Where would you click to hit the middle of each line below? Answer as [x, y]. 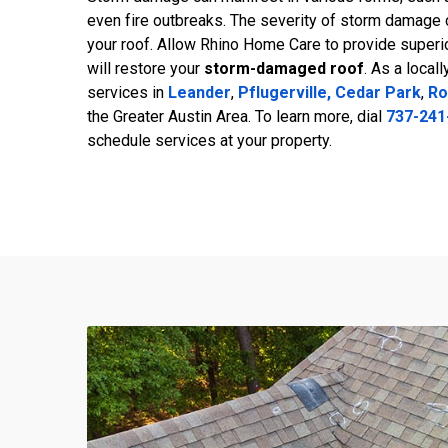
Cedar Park [378, 92]
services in [127, 92]
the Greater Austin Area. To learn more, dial [236, 116]
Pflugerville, [284, 92]
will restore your [145, 68]
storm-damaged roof [284, 68]
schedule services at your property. [209, 140]
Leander [199, 92]
